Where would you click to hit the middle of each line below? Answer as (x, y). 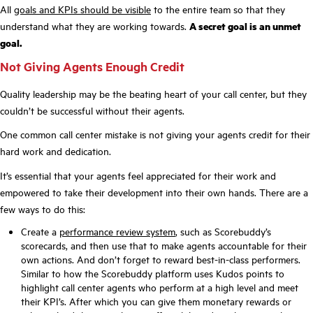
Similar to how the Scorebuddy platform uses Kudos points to (153, 274)
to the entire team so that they (218, 9)
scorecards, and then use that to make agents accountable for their (164, 246)
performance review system (117, 232)
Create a (40, 232)
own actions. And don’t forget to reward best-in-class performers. (161, 260)
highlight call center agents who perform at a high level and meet (160, 287)
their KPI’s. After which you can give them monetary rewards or (156, 301)
